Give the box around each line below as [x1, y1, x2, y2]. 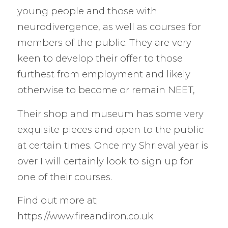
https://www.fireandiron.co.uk [17, 210, 153, 222]
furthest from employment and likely [17, 68, 190, 80]
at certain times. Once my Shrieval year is [17, 139, 208, 151]
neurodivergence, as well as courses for [17, 20, 201, 33]
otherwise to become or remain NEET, [17, 83, 197, 96]
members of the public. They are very [17, 36, 191, 48]
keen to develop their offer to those [17, 52, 183, 64]
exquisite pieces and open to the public [17, 123, 204, 135]
